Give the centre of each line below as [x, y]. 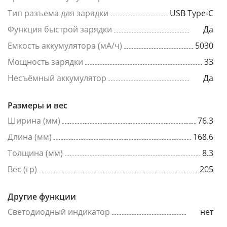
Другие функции [42, 197]
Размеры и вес [37, 105]
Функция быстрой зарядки [60, 29]
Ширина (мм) [34, 121]
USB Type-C [192, 13]
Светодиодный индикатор [59, 212]
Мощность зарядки [45, 62]
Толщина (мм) [35, 153]
